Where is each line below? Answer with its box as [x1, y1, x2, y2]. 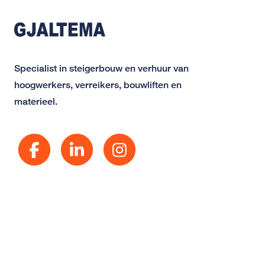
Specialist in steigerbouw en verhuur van [14, 63, 189, 74]
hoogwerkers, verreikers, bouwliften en [14, 79, 182, 91]
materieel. [14, 96, 57, 107]
